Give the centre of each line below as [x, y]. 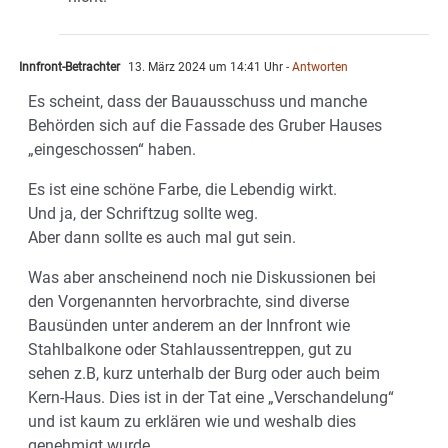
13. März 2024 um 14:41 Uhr [204, 67]
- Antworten [315, 67]
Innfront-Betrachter [69, 67]
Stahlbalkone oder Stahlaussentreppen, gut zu [190, 350]
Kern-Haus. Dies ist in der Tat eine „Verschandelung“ [211, 398]
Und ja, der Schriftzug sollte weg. [143, 214]
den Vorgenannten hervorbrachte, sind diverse [188, 302]
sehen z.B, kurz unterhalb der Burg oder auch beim [204, 374]
